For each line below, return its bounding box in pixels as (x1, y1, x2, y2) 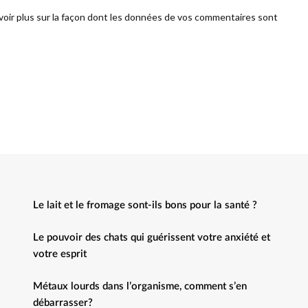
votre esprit (32, 248, 87, 259)
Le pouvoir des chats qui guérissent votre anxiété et (32, 232, 270, 243)
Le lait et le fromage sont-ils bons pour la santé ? (32, 199, 257, 210)
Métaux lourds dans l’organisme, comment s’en (32, 280, 247, 291)
